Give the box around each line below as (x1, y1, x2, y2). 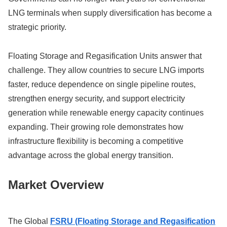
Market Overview (8, 178, 104, 192)
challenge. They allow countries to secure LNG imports (8, 66, 204, 75)
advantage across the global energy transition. (8, 151, 173, 160)
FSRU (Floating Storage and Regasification (50, 217, 215, 226)
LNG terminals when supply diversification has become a (8, 9, 212, 18)
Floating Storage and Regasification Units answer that (8, 52, 202, 61)
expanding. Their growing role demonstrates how (8, 123, 183, 132)
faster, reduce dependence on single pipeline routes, (8, 80, 196, 89)
